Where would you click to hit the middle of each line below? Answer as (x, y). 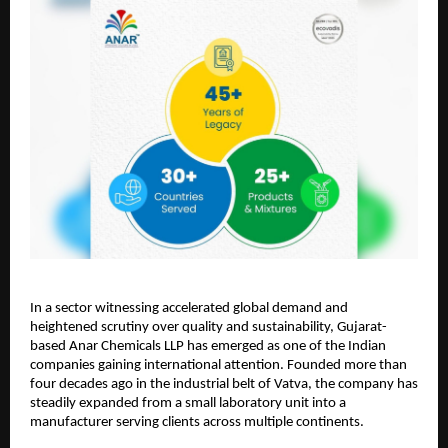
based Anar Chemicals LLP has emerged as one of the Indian (208, 347)
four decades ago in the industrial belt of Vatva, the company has (224, 385)
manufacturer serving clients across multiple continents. (197, 423)
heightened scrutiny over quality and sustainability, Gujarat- (208, 328)
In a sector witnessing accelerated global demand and (189, 309)
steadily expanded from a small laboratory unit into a (188, 404)
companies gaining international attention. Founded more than (218, 366)
